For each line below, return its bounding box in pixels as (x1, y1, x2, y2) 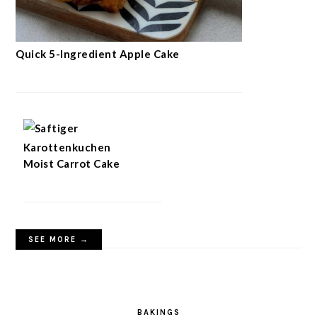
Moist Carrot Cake (23, 157, 120, 171)
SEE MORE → (28, 235, 90, 245)
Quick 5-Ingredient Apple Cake (16, 47, 180, 61)
